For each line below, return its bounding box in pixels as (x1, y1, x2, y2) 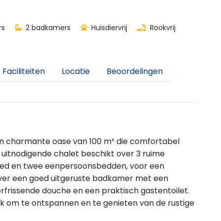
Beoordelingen (107, 66, 163, 77)
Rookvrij (148, 23, 176, 33)
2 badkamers (24, 23, 71, 33)
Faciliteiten (2, 66, 45, 77)
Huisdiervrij (89, 23, 127, 33)
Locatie (62, 66, 90, 77)
